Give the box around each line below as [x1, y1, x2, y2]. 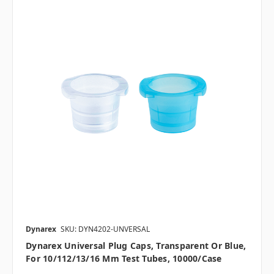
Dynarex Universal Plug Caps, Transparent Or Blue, [26, 240, 246, 252]
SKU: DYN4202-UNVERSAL [61, 224, 150, 235]
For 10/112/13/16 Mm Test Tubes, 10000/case [26, 253, 222, 265]
